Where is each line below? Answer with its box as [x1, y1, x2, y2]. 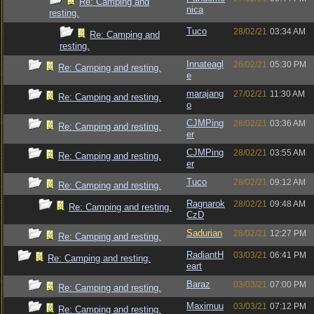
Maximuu [186, 301, 224, 311]
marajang [186, 88, 224, 99]
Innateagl [186, 59, 224, 69]
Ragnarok [186, 198, 225, 209]
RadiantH [186, 250, 224, 260]
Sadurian [186, 228, 222, 238]
